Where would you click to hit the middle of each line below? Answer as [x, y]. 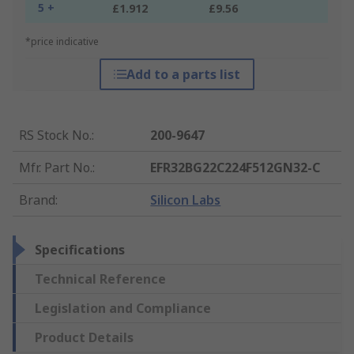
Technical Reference [100, 279]
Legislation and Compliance [123, 309]
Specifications [80, 250]
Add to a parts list [183, 75]
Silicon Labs [186, 200]
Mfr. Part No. [56, 168]
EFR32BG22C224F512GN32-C [235, 168]
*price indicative [62, 42]
